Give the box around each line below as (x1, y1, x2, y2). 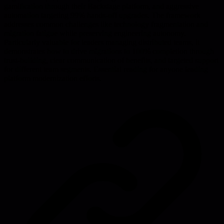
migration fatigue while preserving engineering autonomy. (4, 28, 186, 37)
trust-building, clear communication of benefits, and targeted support (4, 55, 218, 64)
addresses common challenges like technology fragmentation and (4, 19, 208, 28)
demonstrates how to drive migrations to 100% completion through (4, 46, 214, 55)
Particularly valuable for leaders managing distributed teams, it (4, 37, 199, 46)
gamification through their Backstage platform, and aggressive (4, 1, 199, 10)
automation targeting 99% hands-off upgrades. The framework (4, 10, 200, 19)
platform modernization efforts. (4, 73, 101, 82)
